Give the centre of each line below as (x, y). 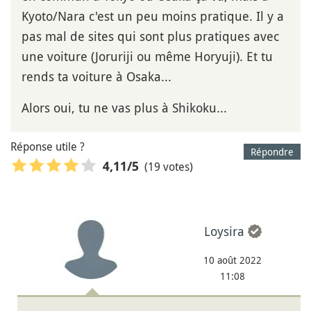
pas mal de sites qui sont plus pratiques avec (150, 36)
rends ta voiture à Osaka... (96, 77)
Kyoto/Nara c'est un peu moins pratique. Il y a (153, 16)
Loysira (224, 231)
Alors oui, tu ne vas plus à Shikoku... (124, 108)
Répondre (272, 152)
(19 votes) (169, 166)
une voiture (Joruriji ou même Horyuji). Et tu (147, 57)
